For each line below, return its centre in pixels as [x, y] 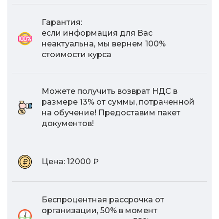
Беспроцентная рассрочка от [103, 200]
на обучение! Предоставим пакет [111, 113]
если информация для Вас [97, 33]
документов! [68, 124]
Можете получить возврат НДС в [109, 91]
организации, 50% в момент [99, 211]
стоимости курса [77, 55]
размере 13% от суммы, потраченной [118, 102]
